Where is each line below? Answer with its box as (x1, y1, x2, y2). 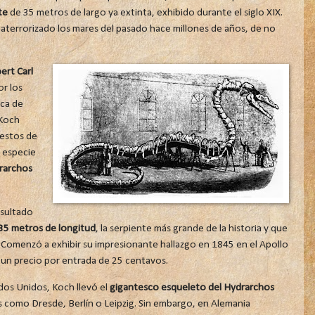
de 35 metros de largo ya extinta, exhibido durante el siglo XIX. (7, 6, 283, 18)
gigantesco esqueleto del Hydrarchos (109, 282, 274, 294)
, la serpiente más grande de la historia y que (95, 222, 288, 234)
